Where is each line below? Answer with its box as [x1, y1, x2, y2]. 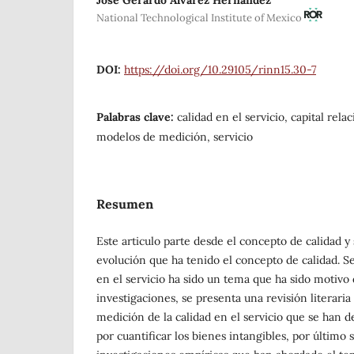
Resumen [96, 195, 153, 212]
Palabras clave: [96, 109, 177, 124]
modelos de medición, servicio [96, 129, 253, 144]
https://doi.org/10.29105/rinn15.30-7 [124, 62, 316, 77]
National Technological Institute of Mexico [96, 10, 304, 24]
